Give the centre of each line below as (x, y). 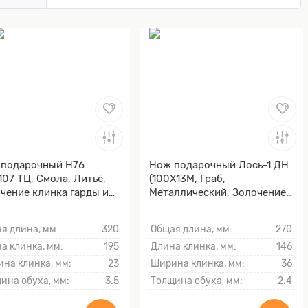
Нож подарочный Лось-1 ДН (219, 165)
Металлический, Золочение (218, 192)
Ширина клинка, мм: (198, 264)
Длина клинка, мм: (194, 247)
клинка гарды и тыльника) (214, 206)
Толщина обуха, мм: (197, 281)
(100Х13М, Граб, (187, 178)
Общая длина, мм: (191, 230)
